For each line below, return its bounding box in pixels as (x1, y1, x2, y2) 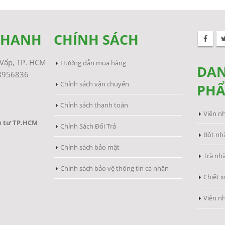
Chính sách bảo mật (60, 143, 120, 152)
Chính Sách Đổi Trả (60, 122, 116, 131)
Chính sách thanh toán (60, 100, 128, 109)
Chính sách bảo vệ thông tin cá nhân (60, 164, 169, 173)
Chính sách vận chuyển (60, 79, 129, 88)
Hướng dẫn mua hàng (60, 58, 126, 67)
